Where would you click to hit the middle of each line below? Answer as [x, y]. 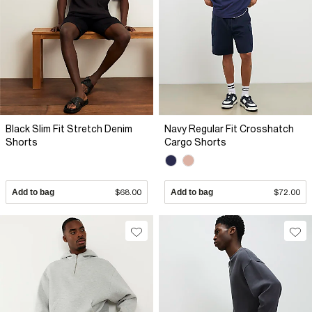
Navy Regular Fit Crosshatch [229, 128]
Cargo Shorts [195, 142]
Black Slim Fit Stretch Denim [69, 128]
